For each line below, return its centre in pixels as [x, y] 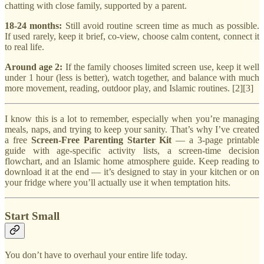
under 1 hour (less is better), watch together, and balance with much [132, 78]
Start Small [32, 216]
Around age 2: [34, 67]
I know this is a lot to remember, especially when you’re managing [132, 119]
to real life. [24, 47]
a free [18, 140]
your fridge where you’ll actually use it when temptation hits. [118, 183]
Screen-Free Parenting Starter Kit [101, 140]
